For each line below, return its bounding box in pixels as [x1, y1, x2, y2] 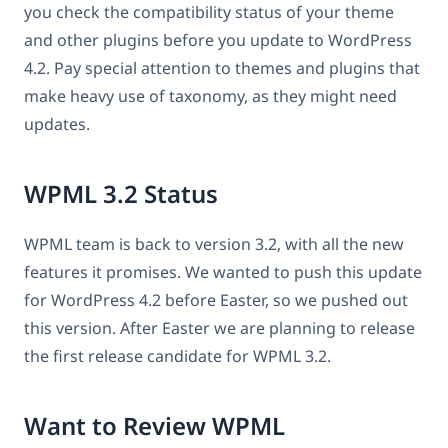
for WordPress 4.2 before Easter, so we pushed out [24, 289, 408, 312]
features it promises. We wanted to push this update [24, 261, 422, 284]
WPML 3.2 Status [24, 176, 218, 210]
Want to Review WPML [24, 408, 285, 442]
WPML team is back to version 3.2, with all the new [24, 233, 404, 256]
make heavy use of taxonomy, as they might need [24, 85, 397, 108]
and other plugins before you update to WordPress [24, 29, 412, 52]
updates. [24, 113, 90, 136]
